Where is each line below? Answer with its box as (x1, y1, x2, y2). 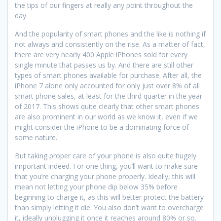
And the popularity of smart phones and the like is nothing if (15, 29, 206, 39)
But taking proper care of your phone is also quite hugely (15, 151, 196, 161)
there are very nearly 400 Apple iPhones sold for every (15, 50, 187, 60)
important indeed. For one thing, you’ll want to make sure (15, 161, 198, 171)
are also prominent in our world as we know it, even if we (15, 112, 198, 122)
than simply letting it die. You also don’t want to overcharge (15, 203, 204, 213)
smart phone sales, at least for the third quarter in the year (15, 91, 202, 101)
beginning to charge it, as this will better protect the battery (15, 192, 204, 202)
